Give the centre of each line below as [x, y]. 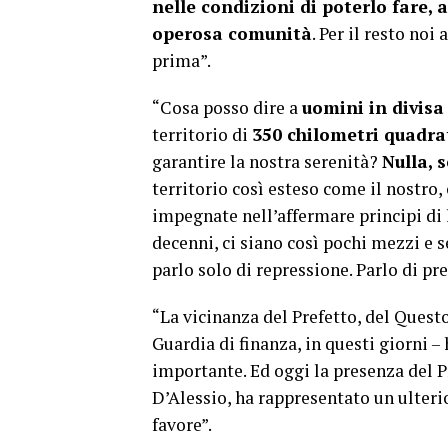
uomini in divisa [373, 107]
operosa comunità [232, 33]
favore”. [182, 424]
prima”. [181, 60]
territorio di [202, 134]
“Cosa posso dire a [227, 107]
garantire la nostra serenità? [267, 161]
